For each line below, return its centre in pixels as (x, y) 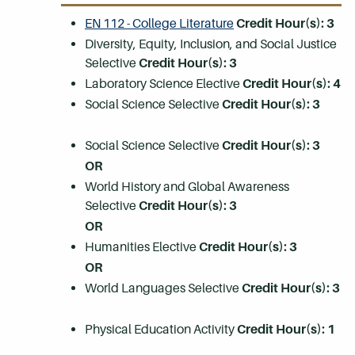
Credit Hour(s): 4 (292, 84)
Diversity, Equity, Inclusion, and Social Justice (211, 44)
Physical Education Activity (161, 329)
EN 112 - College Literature (159, 23)
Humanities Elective (142, 247)
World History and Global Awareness (187, 187)
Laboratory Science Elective (164, 84)
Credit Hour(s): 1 (286, 329)
